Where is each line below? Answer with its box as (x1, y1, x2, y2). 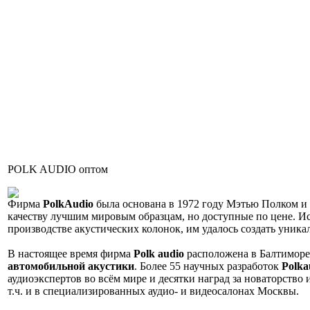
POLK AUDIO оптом (8, 163, 108, 176)
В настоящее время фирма (8, 248, 134, 260)
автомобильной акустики (8, 260, 134, 273)
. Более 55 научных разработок (134, 260, 282, 273)
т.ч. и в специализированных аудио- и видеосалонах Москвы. (8, 285, 299, 298)
